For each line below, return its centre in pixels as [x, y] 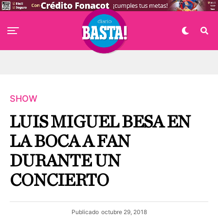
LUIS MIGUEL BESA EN [100, 122]
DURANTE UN [65, 161]
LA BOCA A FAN [70, 142]
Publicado [85, 212]
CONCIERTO [59, 181]
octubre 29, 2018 [124, 212]
